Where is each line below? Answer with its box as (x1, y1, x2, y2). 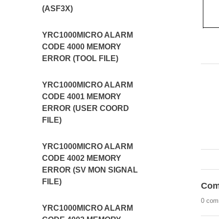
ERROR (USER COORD (42, 104, 130, 112)
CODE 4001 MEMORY (42, 92, 122, 101)
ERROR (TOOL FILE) (42, 54, 119, 63)
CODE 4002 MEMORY (42, 154, 122, 162)
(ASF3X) (42, 4, 73, 13)
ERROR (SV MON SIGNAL (42, 166, 138, 174)
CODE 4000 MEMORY (42, 43, 122, 51)
